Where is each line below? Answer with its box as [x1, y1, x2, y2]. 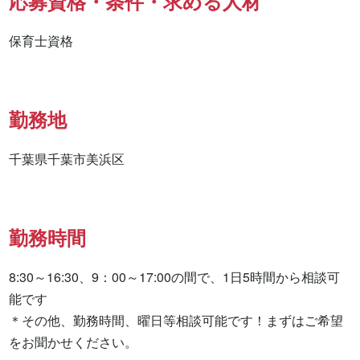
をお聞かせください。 [9, 333, 138, 352]
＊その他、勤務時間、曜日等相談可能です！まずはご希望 [9, 311, 344, 330]
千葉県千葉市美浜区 [9, 149, 125, 169]
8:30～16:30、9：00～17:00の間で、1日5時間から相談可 [9, 268, 341, 287]
